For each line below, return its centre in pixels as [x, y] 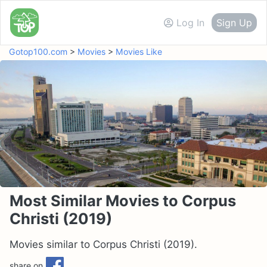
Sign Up [234, 22]
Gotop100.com [38, 51]
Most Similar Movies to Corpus [123, 200]
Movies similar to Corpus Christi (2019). [103, 244]
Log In [190, 22]
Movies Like [139, 51]
